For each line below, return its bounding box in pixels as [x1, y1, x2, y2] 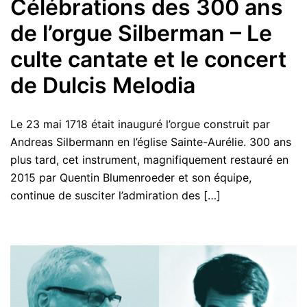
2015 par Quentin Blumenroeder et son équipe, [10, 171, 251, 185]
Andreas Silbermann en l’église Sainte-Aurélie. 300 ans [10, 135, 291, 149]
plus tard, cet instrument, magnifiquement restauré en [10, 153, 288, 167]
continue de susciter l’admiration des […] [10, 188, 221, 203]
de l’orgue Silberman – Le [10, 20, 272, 47]
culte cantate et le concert [10, 46, 286, 73]
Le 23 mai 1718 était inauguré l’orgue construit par [10, 117, 270, 132]
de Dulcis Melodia [10, 72, 195, 99]
